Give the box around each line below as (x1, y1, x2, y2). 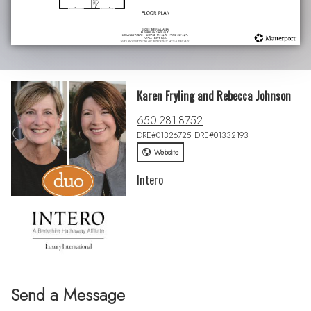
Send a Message (11, 283, 126, 308)
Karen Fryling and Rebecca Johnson (137, 87, 292, 105)
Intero (137, 171, 164, 188)
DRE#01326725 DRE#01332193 (137, 128, 249, 142)
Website (153, 146, 178, 158)
